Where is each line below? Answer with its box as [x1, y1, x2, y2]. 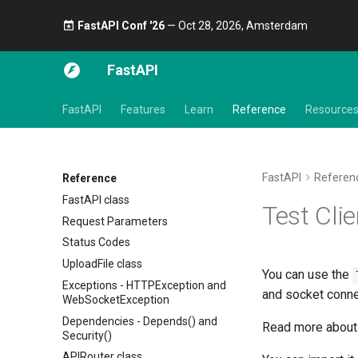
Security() [62, 328, 112, 342]
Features [121, 103, 165, 116]
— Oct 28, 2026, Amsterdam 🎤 [164, 19, 324, 32]
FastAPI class [62, 193, 129, 206]
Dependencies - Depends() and [62, 314, 217, 328]
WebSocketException [62, 292, 169, 306]
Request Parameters [62, 214, 168, 228]
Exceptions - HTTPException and [62, 278, 226, 292]
